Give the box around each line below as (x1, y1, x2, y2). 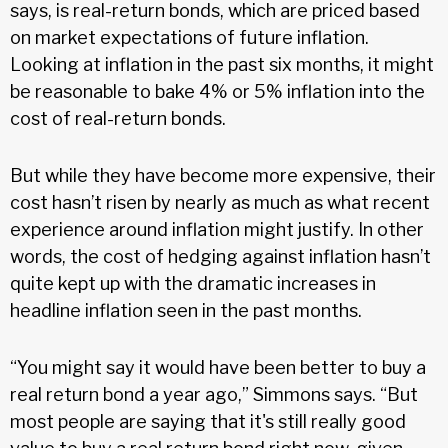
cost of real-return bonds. (10, 107, 226, 129)
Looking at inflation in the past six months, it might (10, 53, 434, 75)
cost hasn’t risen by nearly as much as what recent (10, 191, 430, 213)
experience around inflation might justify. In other (10, 218, 424, 240)
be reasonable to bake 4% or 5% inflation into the (10, 80, 425, 102)
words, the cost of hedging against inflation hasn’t (10, 245, 431, 267)
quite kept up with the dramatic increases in (10, 272, 376, 294)
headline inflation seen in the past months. (10, 299, 362, 321)
